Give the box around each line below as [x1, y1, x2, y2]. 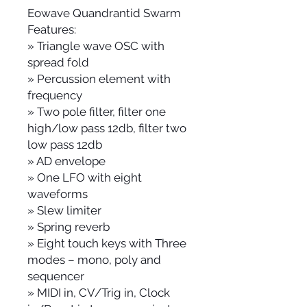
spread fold [27, 56, 89, 70]
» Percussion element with [27, 72, 171, 86]
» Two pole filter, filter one [27, 105, 166, 119]
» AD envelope [27, 154, 106, 169]
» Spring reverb [27, 220, 110, 234]
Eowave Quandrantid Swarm [27, 6, 181, 21]
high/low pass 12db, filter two [27, 121, 186, 136]
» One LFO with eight [27, 171, 142, 185]
